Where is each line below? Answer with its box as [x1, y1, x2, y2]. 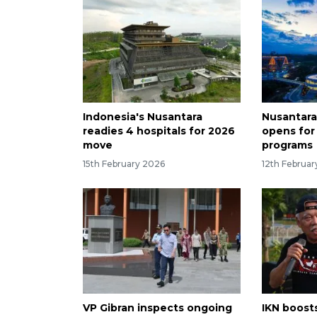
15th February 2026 [83, 158, 165, 170]
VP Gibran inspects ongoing [83, 301, 232, 315]
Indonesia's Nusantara [83, 110, 202, 124]
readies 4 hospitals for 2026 [83, 125, 235, 138]
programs [262, 139, 313, 152]
